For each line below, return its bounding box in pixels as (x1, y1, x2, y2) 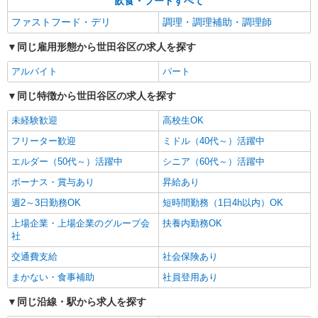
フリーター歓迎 (11, 136, 76, 146)
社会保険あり (163, 251, 218, 262)
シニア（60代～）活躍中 (163, 156, 265, 167)
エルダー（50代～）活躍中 (11, 156, 123, 167)
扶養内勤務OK (163, 218, 222, 229)
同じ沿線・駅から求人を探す (17, 296, 146, 307)
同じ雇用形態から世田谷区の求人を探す (17, 41, 196, 53)
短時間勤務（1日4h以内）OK (163, 197, 283, 208)
